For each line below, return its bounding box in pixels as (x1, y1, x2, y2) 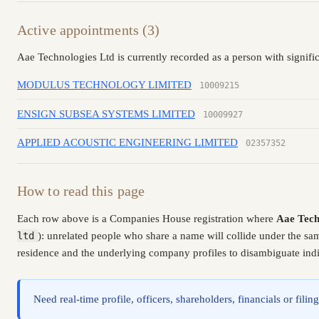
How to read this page (17, 183, 145, 199)
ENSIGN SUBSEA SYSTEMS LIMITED (17, 108, 195, 120)
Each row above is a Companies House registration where (17, 212, 276, 224)
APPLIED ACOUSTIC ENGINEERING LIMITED (17, 137, 238, 149)
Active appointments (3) (17, 21, 160, 38)
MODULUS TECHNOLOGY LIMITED (17, 79, 192, 91)
